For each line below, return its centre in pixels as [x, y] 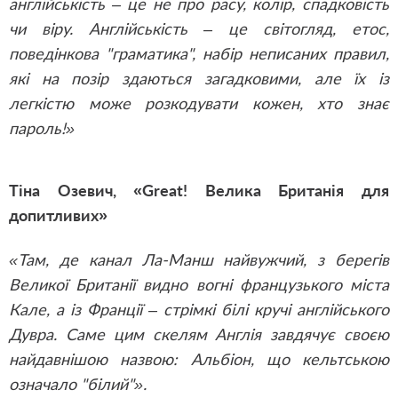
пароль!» [42, 128]
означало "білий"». [78, 384]
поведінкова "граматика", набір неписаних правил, [199, 53]
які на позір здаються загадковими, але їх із [199, 78]
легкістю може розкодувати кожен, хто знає [199, 103]
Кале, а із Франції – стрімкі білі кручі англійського [199, 309]
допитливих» [58, 215]
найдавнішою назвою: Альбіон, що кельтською [199, 359]
